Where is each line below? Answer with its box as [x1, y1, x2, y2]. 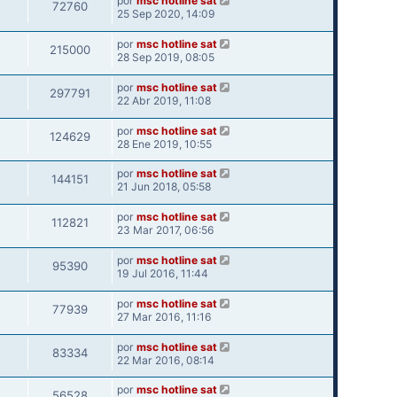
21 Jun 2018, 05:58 [116, 180, 211, 194]
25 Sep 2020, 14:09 [116, 7, 215, 21]
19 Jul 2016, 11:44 [116, 267, 208, 281]
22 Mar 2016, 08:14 [116, 353, 214, 367]
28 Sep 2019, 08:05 [116, 51, 214, 65]
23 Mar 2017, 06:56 [116, 223, 214, 237]
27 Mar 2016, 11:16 [116, 309, 212, 323]
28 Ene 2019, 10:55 [116, 136, 212, 151]
